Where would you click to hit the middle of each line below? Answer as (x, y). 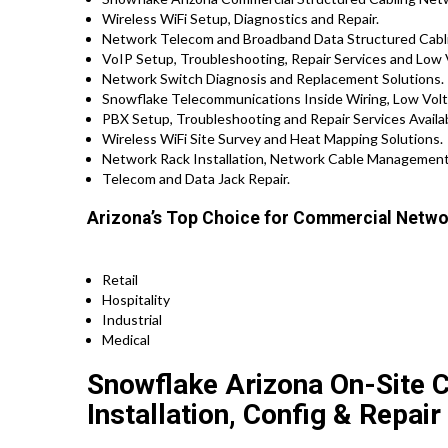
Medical (126, 339)
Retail (120, 279)
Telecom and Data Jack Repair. (196, 178)
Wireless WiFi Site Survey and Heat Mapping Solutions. (272, 138)
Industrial (132, 319)
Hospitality (136, 299)
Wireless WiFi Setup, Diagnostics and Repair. (240, 18)
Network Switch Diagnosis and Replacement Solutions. (273, 78)
